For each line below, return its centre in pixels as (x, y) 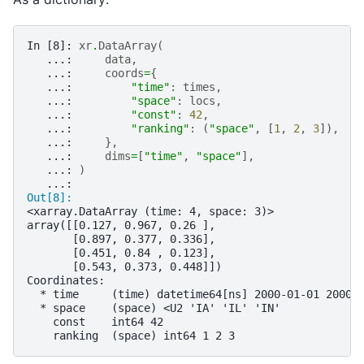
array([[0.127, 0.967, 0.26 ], (121, 225)
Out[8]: (53, 197)
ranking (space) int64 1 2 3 (131, 335)
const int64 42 (95, 321)
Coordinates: (66, 280)
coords (124, 73)
